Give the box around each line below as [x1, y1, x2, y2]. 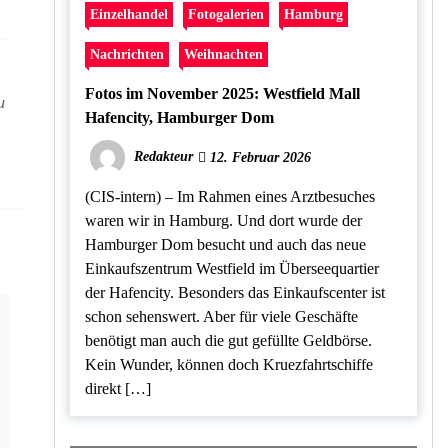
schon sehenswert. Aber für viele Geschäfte [84, 308, 358, 326]
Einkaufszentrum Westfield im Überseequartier [84, 260, 379, 278]
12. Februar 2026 [205, 150, 311, 166]
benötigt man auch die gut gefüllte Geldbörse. [84, 332, 372, 350]
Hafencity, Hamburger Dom [84, 109, 274, 127]
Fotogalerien [187, 6, 264, 23]
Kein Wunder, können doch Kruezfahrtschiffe [84, 356, 373, 374]
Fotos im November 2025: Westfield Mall [84, 85, 360, 103]
